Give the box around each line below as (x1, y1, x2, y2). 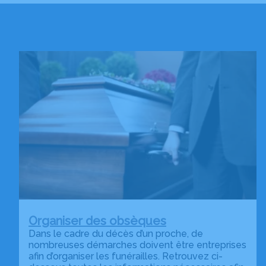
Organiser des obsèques (28, 213, 166, 228)
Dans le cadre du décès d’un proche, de (28, 227, 203, 239)
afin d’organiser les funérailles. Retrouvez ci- (28, 250, 223, 262)
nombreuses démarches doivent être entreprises (28, 239, 246, 251)
